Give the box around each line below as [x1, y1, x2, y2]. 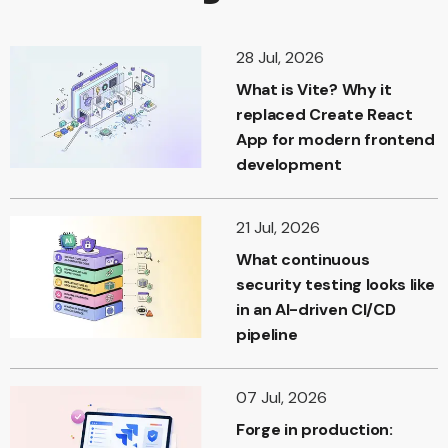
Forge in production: [236, 419, 393, 441]
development [236, 154, 342, 176]
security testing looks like [236, 274, 435, 296]
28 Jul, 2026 [236, 47, 324, 69]
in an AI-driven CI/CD [236, 299, 396, 321]
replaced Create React [236, 104, 413, 126]
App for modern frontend [236, 129, 435, 151]
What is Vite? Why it [236, 79, 392, 101]
